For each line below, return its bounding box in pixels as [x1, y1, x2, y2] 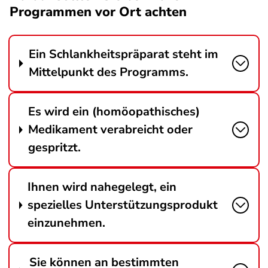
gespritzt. [28, 139, 81, 156]
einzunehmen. [28, 215, 106, 231]
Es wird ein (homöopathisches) [28, 103, 200, 120]
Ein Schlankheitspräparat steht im [28, 46, 218, 62]
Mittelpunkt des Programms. [28, 64, 188, 80]
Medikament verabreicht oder [28, 121, 193, 138]
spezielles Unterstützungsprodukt [28, 197, 218, 213]
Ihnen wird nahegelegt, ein [28, 179, 177, 195]
